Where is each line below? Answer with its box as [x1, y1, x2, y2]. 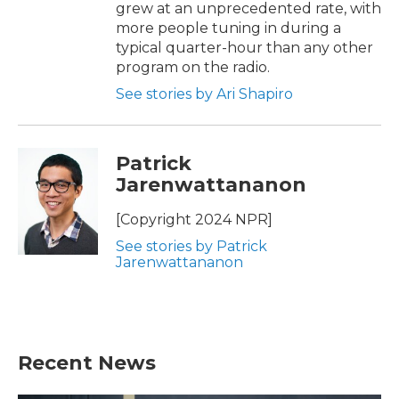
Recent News [18, 350, 156, 375]
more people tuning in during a [116, 19, 341, 37]
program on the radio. [116, 58, 270, 76]
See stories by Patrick [116, 237, 267, 255]
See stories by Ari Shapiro [116, 85, 293, 102]
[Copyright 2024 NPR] [116, 210, 273, 228]
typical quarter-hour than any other [116, 38, 373, 56]
